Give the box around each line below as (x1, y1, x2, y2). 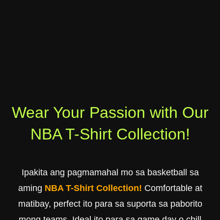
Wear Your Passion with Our (11, 103, 209, 121)
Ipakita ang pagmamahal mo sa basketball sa (21, 167, 199, 177)
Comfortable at (141, 183, 202, 193)
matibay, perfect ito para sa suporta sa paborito (18, 198, 202, 209)
